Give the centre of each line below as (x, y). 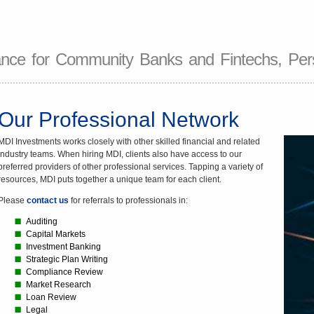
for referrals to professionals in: (128, 200)
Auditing (41, 221)
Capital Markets (55, 234)
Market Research (58, 285)
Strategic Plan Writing (67, 259)
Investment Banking (63, 247)
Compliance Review (64, 272)
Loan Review (51, 297)
